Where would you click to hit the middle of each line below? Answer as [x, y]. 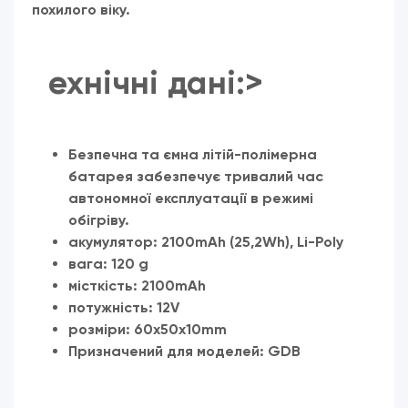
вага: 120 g [108, 264]
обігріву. [99, 220]
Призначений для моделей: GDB [184, 352]
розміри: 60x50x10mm [148, 330]
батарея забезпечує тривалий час [196, 177]
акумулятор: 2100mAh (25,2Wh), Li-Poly [206, 242]
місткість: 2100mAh [137, 286]
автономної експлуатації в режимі [191, 199]
